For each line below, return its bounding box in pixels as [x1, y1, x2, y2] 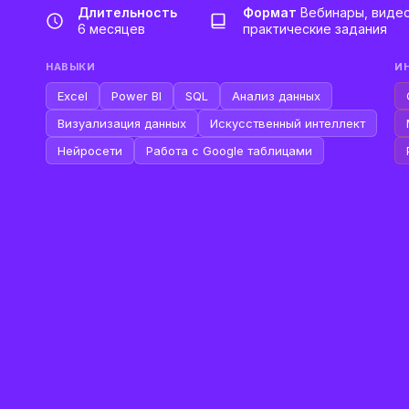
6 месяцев [78, 21, 145, 37]
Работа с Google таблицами [146, 143, 312, 158]
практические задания [242, 21, 387, 37]
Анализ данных [232, 89, 320, 103]
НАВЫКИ [46, 60, 96, 73]
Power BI [111, 89, 162, 103]
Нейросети [58, 143, 122, 158]
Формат [242, 5, 297, 20]
